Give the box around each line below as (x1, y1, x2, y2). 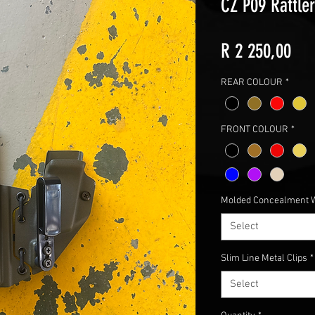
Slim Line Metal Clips (221, 252, 307, 264)
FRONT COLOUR (221, 123, 288, 136)
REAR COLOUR (221, 76, 283, 89)
